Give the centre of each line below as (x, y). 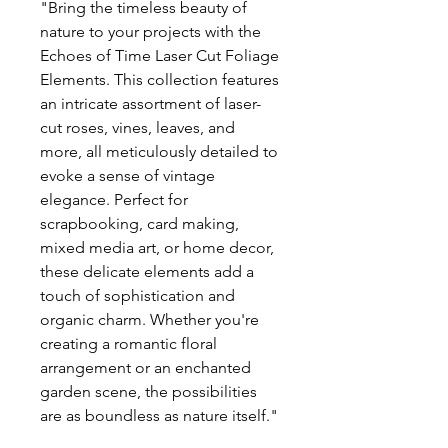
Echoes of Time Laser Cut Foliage (159, 55)
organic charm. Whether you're (149, 319)
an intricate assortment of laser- (150, 103)
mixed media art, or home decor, (157, 247)
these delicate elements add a (147, 271)
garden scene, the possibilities (148, 391)
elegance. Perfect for (114, 199)
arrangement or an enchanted (145, 367)
